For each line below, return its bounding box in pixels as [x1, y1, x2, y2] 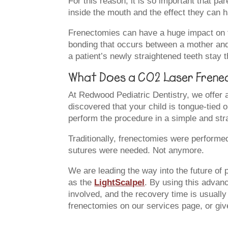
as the [68, 177, 95, 187]
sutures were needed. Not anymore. [68, 145, 205, 155]
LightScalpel [94, 177, 145, 187]
